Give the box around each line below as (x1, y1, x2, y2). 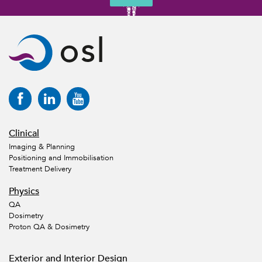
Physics (9, 184, 39, 198)
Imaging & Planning (9, 142, 75, 153)
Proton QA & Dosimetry (9, 222, 89, 233)
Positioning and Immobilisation (9, 153, 113, 164)
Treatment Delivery (9, 164, 71, 175)
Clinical (9, 126, 39, 140)
